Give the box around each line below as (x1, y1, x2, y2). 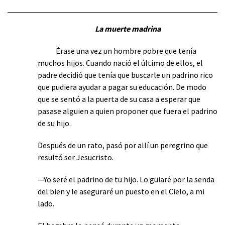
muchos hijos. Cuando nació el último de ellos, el (38, 57, 203, 68)
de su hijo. (38, 118, 71, 128)
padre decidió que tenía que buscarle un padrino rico (38, 69, 213, 80)
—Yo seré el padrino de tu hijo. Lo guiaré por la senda (38, 174, 214, 184)
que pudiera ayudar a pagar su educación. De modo (38, 81, 206, 92)
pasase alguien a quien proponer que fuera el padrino (38, 105, 217, 116)
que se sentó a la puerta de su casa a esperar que (38, 93, 200, 104)
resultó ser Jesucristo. (38, 152, 114, 162)
